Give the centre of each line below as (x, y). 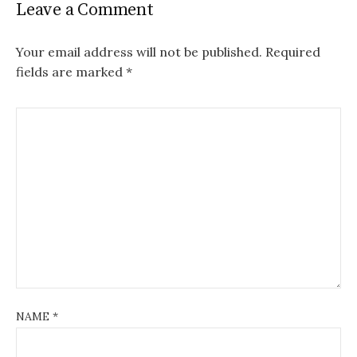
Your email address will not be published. (139, 51)
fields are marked (71, 71)
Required (293, 51)
